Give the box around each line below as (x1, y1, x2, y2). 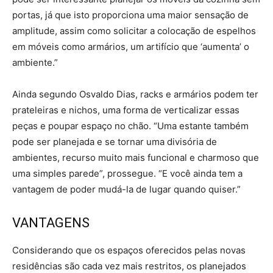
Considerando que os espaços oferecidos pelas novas (12, 244, 246, 256)
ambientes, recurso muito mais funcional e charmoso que (12, 152, 259, 163)
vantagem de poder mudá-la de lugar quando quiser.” (12, 183, 241, 195)
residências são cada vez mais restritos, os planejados (12, 260, 246, 272)
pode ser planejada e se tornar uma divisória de (12, 136, 217, 147)
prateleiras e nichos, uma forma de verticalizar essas (12, 104, 239, 116)
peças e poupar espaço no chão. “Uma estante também (12, 120, 249, 132)
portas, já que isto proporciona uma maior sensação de (12, 9, 249, 21)
